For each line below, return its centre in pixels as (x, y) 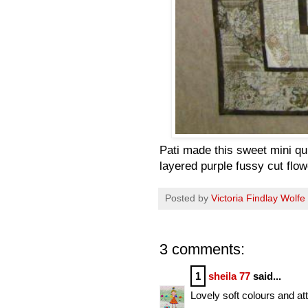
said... (266, 276)
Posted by (188, 198)
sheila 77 (229, 276)
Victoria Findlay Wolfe (258, 198)
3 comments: (202, 249)
